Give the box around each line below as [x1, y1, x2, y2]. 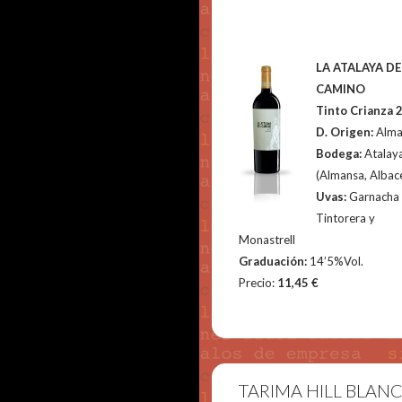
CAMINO [316, 82, 366, 96]
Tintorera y [316, 211, 376, 225]
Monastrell [239, 232, 296, 247]
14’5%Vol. [310, 254, 364, 268]
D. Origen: [316, 125, 377, 139]
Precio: [239, 275, 275, 290]
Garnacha [349, 189, 400, 204]
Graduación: [239, 254, 310, 268]
